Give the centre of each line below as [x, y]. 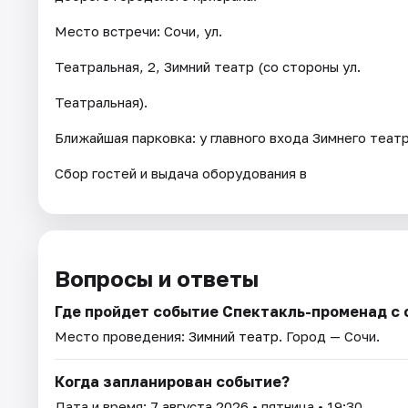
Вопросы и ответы [157, 278]
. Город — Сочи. [329, 336]
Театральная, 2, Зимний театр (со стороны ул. [208, 66]
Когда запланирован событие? [172, 381]
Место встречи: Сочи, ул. [138, 31]
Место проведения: [122, 336]
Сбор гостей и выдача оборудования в [181, 173]
